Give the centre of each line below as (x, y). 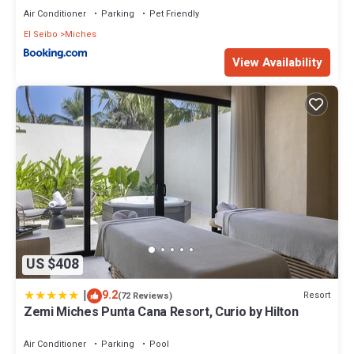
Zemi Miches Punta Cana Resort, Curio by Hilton (161, 312)
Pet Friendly (174, 13)
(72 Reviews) (145, 296)
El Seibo (41, 34)
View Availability (277, 63)
